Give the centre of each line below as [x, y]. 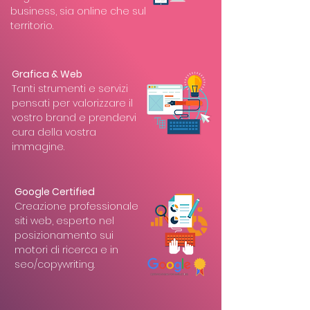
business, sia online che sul [78, 11]
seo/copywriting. [55, 264]
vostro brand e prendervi [74, 118]
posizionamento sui [64, 235]
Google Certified [55, 192]
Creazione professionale [76, 206]
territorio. [32, 26]
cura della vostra [54, 132]
